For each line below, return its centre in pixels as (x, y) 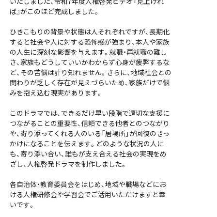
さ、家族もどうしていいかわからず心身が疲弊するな (90, 62)
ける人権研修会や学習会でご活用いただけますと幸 (88, 194)
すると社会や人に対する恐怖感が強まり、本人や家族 (90, 42)
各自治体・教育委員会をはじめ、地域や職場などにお (88, 184)
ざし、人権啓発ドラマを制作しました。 (68, 164)
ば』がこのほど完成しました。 (55, 11)
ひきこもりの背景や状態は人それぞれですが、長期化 (90, 31)
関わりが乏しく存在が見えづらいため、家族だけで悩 (90, 82)
